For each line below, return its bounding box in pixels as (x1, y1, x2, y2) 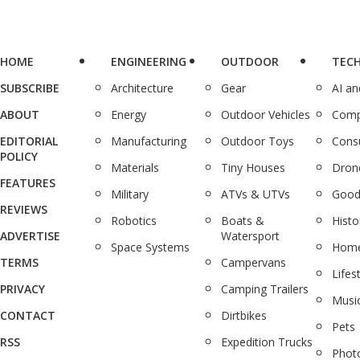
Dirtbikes (221, 307, 268, 323)
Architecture (110, 80, 174, 96)
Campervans (221, 254, 287, 270)
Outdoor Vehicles (221, 106, 311, 122)
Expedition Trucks (221, 333, 313, 350)
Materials (110, 159, 159, 175)
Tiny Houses (221, 159, 286, 175)
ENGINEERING (110, 53, 186, 69)
